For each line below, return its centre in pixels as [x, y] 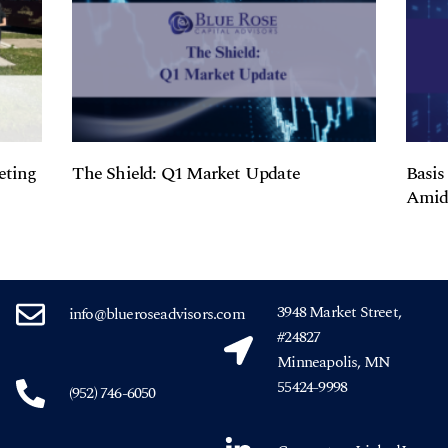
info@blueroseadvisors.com [156, 314]
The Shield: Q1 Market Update [186, 174]
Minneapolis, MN [334, 362]
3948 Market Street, [339, 312]
